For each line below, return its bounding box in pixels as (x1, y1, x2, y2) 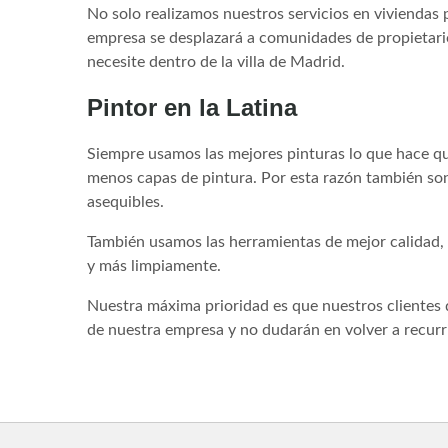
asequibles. (87, 193, 164, 210)
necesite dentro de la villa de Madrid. (87, 53, 345, 70)
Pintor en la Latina (87, 93, 297, 121)
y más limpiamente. (87, 257, 221, 274)
